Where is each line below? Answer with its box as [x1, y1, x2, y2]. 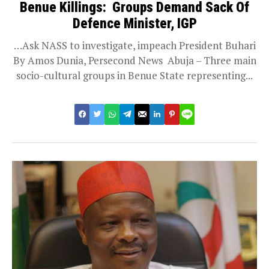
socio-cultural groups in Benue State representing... [16, 68, 253, 82]
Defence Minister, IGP [72, 15, 197, 32]
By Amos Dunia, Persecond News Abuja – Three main [13, 53, 256, 67]
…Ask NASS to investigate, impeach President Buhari [13, 38, 256, 52]
